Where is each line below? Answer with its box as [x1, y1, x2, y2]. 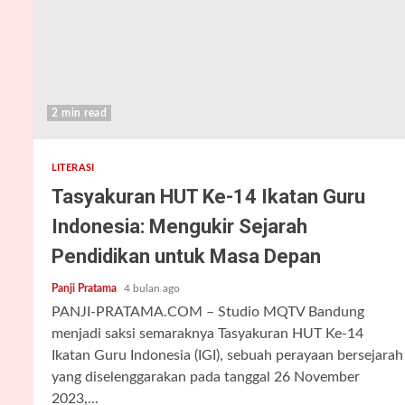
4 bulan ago [124, 283, 180, 294]
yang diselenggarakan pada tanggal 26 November [52, 370, 360, 384]
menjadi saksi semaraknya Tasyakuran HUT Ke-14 [52, 326, 363, 341]
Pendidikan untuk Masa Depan [52, 245, 321, 268]
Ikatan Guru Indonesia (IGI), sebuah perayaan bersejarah [52, 348, 403, 363]
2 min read [52, 108, 107, 118]
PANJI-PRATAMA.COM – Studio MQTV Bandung [52, 305, 364, 319]
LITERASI [52, 163, 94, 173]
